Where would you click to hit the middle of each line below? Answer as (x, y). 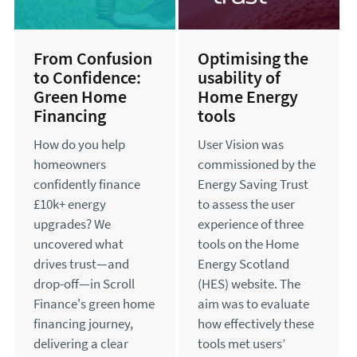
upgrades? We (72, 225)
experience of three (251, 225)
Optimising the (253, 59)
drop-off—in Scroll (84, 284)
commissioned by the (257, 165)
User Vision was (241, 145)
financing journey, (83, 324)
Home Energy (248, 97)
